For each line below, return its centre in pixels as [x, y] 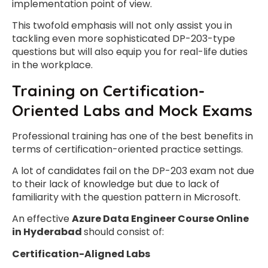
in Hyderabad [48, 232]
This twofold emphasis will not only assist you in [122, 26]
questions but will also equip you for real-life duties [130, 52]
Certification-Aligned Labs [81, 254]
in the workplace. [52, 65]
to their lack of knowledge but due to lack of [116, 184]
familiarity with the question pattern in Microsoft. [126, 197]
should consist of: [124, 232]
